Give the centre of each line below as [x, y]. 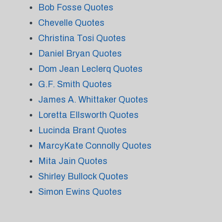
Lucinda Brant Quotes [82, 130]
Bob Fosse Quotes [76, 7]
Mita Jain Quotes [73, 161]
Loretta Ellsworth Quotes [88, 115]
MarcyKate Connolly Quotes [95, 146]
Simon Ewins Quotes [80, 192]
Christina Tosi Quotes [82, 38]
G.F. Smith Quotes [75, 84]
